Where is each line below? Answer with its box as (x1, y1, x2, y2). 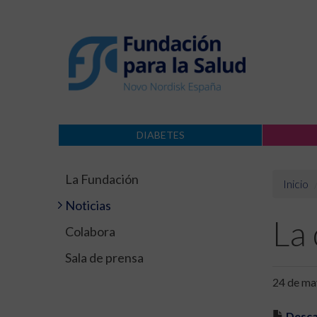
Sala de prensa (65, 250, 144, 265)
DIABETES (136, 129, 185, 141)
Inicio (282, 177, 309, 190)
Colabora (65, 224, 115, 239)
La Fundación (65, 171, 139, 187)
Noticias (65, 197, 111, 213)
